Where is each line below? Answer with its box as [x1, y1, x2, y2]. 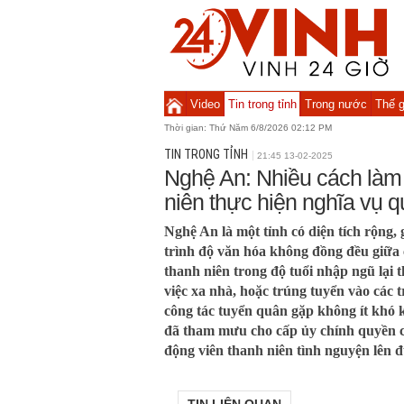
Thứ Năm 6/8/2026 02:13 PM [209, 123, 332, 133]
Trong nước [304, 97, 367, 111]
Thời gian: [164, 123, 209, 133]
